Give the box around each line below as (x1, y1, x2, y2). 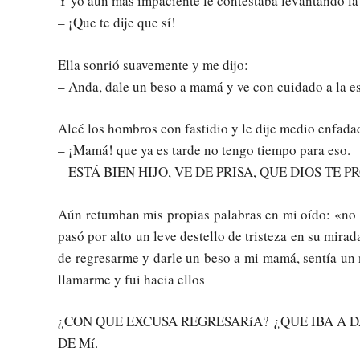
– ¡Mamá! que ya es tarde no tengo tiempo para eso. (58, 141, 350, 160)
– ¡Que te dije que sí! (58, 13, 176, 32)
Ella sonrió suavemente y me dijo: (58, 55, 248, 74)
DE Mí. (58, 333, 98, 353)
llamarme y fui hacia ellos (58, 269, 205, 288)
